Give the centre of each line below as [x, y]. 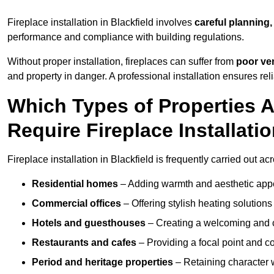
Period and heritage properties [102, 262]
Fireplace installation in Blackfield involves [101, 23]
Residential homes [75, 184]
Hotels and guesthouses [89, 223]
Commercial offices [76, 204]
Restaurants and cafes [84, 243]
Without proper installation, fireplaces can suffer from [122, 62]
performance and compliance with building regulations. [126, 37]
